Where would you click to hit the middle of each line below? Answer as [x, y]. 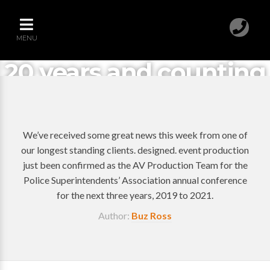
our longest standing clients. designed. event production [135, 150]
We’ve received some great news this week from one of [135, 135]
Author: [115, 215]
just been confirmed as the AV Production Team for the [135, 165]
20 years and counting [135, 72]
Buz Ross [152, 215]
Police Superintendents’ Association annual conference [135, 180]
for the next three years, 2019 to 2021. [135, 195]
